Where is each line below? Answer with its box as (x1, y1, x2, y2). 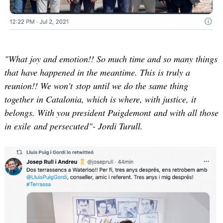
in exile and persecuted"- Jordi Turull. (4, 120, 143, 132)
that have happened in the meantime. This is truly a (4, 66, 190, 79)
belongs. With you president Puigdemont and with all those (4, 107, 219, 119)
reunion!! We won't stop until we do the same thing (4, 80, 188, 92)
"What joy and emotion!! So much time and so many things (4, 53, 218, 65)
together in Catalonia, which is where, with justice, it (4, 93, 196, 106)
